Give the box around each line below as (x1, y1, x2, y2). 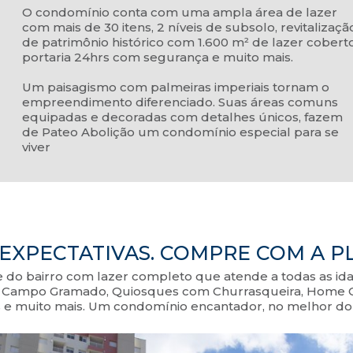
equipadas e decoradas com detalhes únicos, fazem (21, 110, 343, 125)
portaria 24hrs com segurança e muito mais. (21, 50, 293, 65)
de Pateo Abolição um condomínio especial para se (21, 124, 339, 140)
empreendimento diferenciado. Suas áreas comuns (21, 95, 338, 110)
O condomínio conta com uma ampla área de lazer (21, 5, 337, 20)
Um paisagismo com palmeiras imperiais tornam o (21, 80, 329, 95)
